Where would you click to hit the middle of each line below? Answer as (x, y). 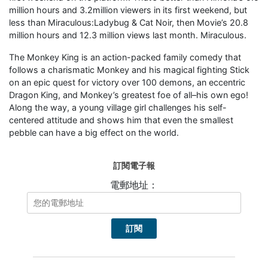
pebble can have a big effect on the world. (94, 132)
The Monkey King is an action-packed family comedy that (125, 57)
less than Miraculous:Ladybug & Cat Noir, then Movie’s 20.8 (129, 22)
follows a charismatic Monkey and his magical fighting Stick (129, 69)
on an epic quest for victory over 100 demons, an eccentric (127, 82)
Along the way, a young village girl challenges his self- (118, 107)
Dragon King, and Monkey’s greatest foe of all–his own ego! (129, 95)
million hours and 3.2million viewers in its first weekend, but (128, 10)
